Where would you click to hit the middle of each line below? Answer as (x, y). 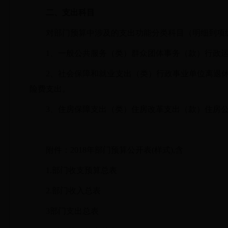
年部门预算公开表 (119, 150)
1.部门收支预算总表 (81, 170)
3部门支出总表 (72, 211)
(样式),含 (167, 150)
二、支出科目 (70, 12)
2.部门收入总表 (73, 191)
